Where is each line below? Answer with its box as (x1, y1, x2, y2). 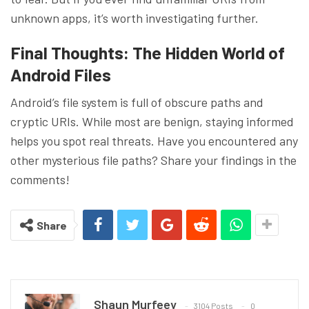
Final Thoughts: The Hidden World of (10, 41, 285, 63)
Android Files (10, 63, 111, 85)
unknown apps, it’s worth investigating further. (10, 10, 259, 26)
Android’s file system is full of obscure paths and (10, 94, 263, 110)
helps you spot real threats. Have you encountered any (10, 132, 298, 148)
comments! (10, 171, 70, 187)
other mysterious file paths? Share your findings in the (10, 152, 297, 168)
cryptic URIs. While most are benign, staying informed (10, 113, 294, 129)
